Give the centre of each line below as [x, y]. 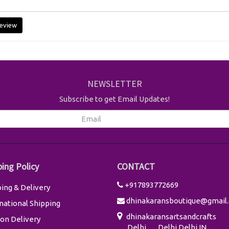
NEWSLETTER [114, 83]
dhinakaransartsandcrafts [171, 216]
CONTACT [136, 166]
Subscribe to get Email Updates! [114, 99]
